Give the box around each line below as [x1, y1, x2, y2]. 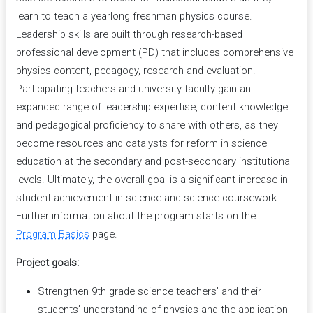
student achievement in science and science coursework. [16, 191, 280, 204]
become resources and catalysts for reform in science [16, 136, 268, 150]
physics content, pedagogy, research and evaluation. [16, 64, 256, 77]
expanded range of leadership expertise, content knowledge [16, 100, 289, 113]
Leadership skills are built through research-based [16, 27, 243, 41]
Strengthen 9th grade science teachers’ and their [37, 285, 261, 298]
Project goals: [16, 256, 80, 270]
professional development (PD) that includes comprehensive [16, 45, 294, 59]
